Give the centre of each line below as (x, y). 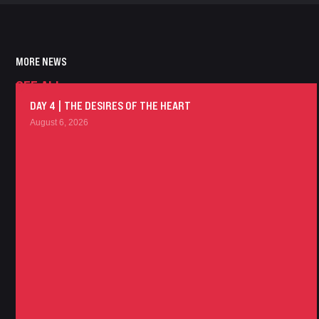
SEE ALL (39, 87)
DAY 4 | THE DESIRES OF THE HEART (110, 106)
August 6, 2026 (59, 123)
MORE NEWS (41, 62)
